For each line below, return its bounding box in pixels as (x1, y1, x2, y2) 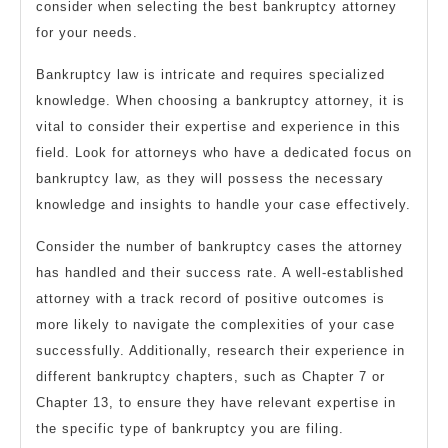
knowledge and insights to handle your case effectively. (36, 197, 411, 213)
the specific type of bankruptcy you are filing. (36, 421, 344, 437)
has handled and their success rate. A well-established (36, 265, 404, 281)
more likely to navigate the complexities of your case (36, 317, 395, 333)
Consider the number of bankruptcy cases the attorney (36, 239, 403, 255)
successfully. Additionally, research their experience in (36, 343, 405, 359)
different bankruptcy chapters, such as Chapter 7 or (36, 369, 385, 385)
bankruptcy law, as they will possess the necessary (36, 171, 384, 187)
